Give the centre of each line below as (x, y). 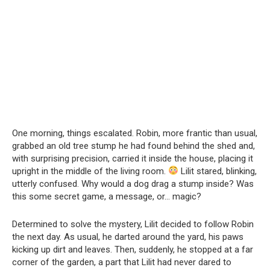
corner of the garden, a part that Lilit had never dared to (122, 262)
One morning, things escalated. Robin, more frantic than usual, (135, 133)
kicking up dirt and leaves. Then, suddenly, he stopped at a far (133, 249)
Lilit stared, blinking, (218, 171)
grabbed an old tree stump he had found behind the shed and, (133, 146)
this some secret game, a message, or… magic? (107, 196)
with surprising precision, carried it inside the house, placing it (133, 158)
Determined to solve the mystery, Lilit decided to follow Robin (133, 224)
